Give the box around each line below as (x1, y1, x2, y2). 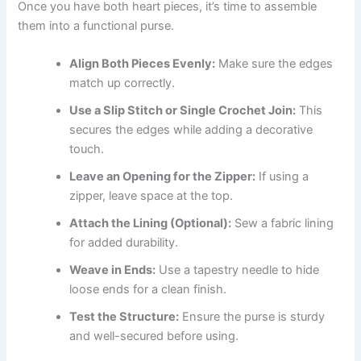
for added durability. (69, 235, 179, 251)
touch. (69, 142, 105, 157)
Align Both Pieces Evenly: (69, 56, 216, 72)
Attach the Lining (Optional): (69, 216, 232, 231)
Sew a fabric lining (231, 216, 334, 231)
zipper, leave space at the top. (69, 189, 234, 204)
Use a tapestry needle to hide (156, 263, 320, 278)
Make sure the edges (215, 56, 334, 72)
